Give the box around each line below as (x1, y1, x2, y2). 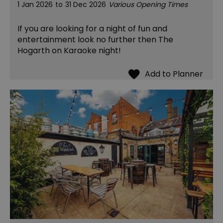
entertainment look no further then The (17, 34, 173, 46)
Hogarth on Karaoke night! (17, 45, 123, 57)
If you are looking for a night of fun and (17, 23, 167, 35)
